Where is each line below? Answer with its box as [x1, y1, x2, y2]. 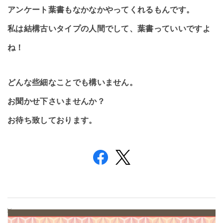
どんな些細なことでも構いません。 [7, 78, 138, 87]
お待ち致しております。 [7, 116, 97, 124]
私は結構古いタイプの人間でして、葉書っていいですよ [7, 24, 211, 33]
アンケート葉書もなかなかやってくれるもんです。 [7, 5, 195, 14]
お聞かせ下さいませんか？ [7, 97, 105, 106]
